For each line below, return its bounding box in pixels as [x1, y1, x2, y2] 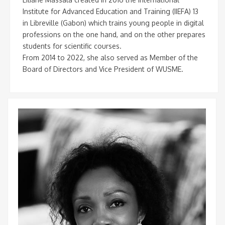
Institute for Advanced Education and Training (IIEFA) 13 [23, 7, 198, 16]
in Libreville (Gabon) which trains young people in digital [23, 19, 204, 28]
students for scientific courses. [23, 42, 122, 51]
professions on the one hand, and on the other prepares [23, 30, 205, 39]
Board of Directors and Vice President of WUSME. [23, 65, 183, 74]
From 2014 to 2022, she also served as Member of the [23, 53, 198, 62]
